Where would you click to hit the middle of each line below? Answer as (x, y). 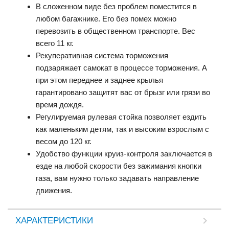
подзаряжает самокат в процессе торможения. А (121, 68)
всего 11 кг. (55, 43)
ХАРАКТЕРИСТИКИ (54, 221)
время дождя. (60, 105)
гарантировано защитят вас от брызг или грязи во (123, 93)
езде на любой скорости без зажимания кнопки (119, 166)
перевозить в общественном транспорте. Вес (116, 31)
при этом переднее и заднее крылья (99, 80)
